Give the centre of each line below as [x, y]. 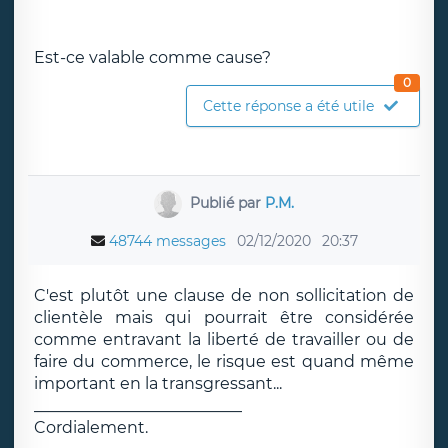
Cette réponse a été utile [288, 106]
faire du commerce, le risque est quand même [224, 361]
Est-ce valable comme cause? [152, 57]
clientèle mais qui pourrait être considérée [224, 317]
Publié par [227, 202]
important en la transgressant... [158, 383]
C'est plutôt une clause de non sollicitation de [224, 295]
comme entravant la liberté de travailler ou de [224, 339]
